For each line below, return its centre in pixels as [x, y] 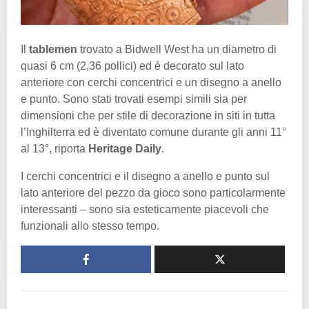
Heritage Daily [125, 149]
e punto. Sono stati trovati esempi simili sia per [134, 99]
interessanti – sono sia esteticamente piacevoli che [145, 210]
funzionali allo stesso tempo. [90, 226]
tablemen [54, 50]
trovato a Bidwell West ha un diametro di [178, 50]
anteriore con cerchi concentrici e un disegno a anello [151, 83]
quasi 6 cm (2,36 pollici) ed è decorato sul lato [132, 66]
